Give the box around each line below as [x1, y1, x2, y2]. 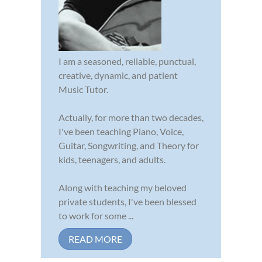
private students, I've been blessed [58, 195, 196, 207]
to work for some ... [58, 209, 133, 221]
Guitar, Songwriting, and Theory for [58, 139, 199, 151]
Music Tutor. [58, 83, 108, 95]
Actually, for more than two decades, [58, 111, 204, 123]
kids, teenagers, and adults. [58, 153, 166, 165]
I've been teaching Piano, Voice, [58, 125, 184, 137]
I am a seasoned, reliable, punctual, [58, 55, 196, 67]
